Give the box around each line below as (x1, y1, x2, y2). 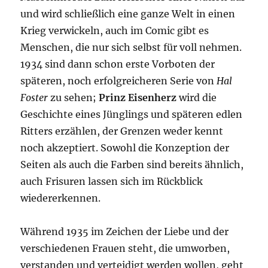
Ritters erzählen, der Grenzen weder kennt (20, 124, 224, 137)
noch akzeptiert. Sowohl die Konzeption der (20, 141, 230, 154)
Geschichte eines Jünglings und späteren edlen (20, 108, 243, 120)
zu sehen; (48, 91, 99, 103)
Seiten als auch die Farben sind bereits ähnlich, (20, 158, 244, 170)
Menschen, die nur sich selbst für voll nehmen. (20, 41, 242, 53)
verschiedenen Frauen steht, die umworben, (20, 242, 230, 254)
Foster (20, 91, 48, 103)
